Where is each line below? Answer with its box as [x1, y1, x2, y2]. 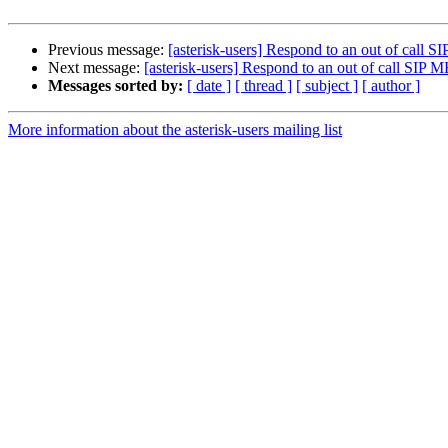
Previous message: [48, 41, 168, 59]
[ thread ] [235, 77, 292, 95]
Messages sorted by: [48, 77, 183, 95]
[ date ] [187, 77, 231, 95]
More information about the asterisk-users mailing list [8, 121, 342, 139]
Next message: [48, 59, 144, 77]
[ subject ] [296, 77, 358, 95]
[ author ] [362, 77, 420, 95]
